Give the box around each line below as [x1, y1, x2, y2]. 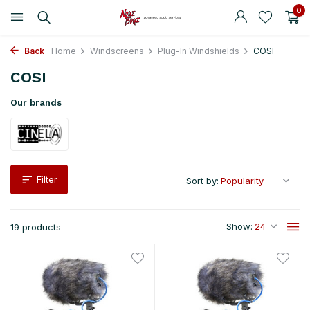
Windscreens [90, 46, 144, 56]
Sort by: [186, 175, 219, 186]
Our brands [10, 98, 62, 108]
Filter [37, 174, 57, 185]
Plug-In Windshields [158, 46, 239, 56]
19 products [10, 221, 61, 232]
